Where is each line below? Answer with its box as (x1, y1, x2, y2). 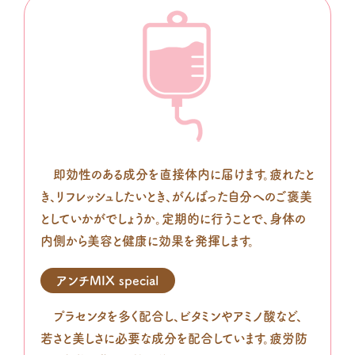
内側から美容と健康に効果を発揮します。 (40, 235, 254, 248)
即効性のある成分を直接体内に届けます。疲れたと (40, 168, 315, 181)
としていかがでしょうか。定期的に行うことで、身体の (40, 212, 306, 226)
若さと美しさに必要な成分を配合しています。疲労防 (40, 332, 307, 345)
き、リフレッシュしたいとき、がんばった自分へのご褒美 (40, 190, 312, 204)
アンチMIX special (56, 274, 159, 288)
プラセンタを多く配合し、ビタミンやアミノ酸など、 (40, 310, 303, 323)
